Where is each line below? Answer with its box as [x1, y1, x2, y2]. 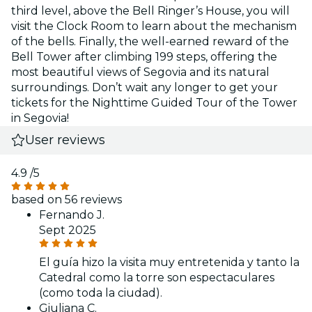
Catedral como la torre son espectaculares [39, 270, 274, 284]
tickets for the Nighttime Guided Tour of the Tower [11, 95, 297, 109]
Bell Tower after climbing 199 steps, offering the [11, 49, 277, 63]
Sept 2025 [39, 223, 96, 237]
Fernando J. [39, 208, 104, 221]
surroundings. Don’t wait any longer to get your [11, 80, 278, 94]
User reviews [25, 132, 106, 148]
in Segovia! [11, 111, 69, 125]
